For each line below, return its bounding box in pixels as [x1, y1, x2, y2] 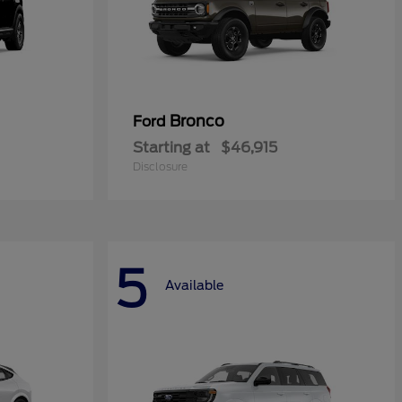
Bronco [170, 112, 224, 130]
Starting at [133, 139, 210, 156]
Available [165, 277, 223, 293]
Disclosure [133, 160, 188, 173]
